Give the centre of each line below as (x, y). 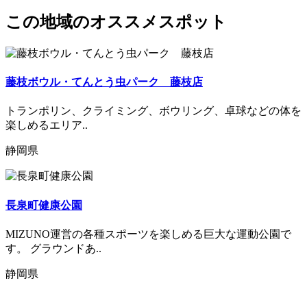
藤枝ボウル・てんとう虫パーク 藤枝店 (104, 82)
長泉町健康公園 (44, 205)
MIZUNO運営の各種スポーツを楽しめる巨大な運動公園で (148, 234)
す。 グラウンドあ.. (53, 248)
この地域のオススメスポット (116, 22)
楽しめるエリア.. (47, 125)
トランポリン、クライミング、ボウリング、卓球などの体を (153, 111)
